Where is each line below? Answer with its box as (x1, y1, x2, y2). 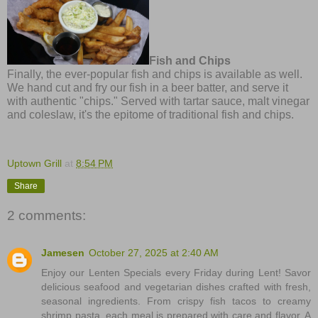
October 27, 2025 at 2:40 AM (89, 246, 219, 258)
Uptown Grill (7, 157, 62, 169)
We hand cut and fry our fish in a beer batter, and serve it (7, 81, 288, 94)
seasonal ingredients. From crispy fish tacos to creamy (41, 295, 311, 307)
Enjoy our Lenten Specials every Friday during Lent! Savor (41, 266, 311, 278)
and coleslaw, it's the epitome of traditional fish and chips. (7, 108, 300, 121)
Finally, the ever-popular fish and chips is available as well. (7, 67, 302, 80)
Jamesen (41, 246, 84, 258)
